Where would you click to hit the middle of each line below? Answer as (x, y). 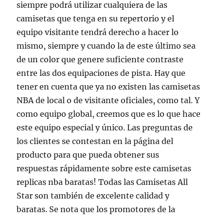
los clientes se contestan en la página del (95, 141)
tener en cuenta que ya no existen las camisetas (109, 87)
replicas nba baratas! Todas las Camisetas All (102, 182)
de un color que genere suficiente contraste (100, 60)
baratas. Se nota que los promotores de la (96, 209)
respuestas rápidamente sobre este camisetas (104, 169)
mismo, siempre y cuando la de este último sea (106, 46)
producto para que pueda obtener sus (88, 155)
